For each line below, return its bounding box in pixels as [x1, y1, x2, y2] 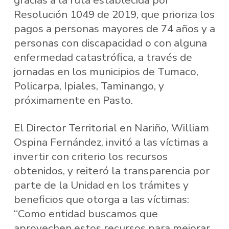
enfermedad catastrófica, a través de [13, 50, 192, 65]
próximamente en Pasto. [13, 93, 133, 108]
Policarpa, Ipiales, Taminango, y [13, 79, 164, 94]
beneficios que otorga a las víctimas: [13, 192, 189, 207]
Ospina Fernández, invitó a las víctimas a [13, 134, 208, 149]
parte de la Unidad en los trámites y [13, 177, 189, 192]
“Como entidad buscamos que [13, 206, 158, 221]
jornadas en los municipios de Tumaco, [13, 64, 198, 79]
